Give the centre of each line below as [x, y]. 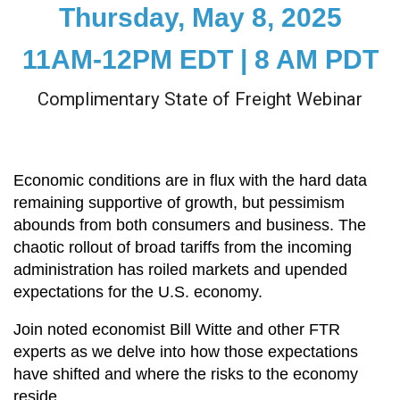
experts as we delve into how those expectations [186, 352]
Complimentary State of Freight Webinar [200, 100]
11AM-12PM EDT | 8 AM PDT [200, 59]
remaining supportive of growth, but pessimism [179, 202]
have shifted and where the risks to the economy [186, 375]
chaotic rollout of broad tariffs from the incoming [183, 247]
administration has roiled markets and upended [180, 269]
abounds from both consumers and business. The [190, 225]
